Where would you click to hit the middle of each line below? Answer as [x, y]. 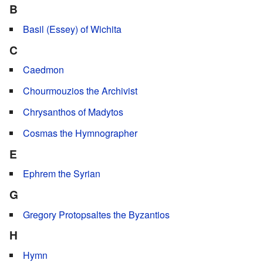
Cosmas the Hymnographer [80, 133]
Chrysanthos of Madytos [73, 112]
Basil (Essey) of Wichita [72, 29]
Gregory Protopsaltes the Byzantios [96, 214]
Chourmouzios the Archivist [80, 91]
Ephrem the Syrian [62, 174]
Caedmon [43, 70]
